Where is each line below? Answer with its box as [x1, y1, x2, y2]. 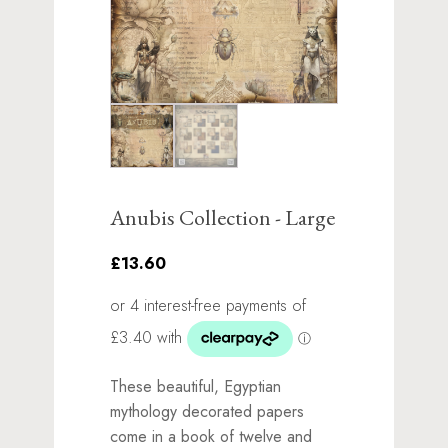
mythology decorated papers [110, 399, 305, 423]
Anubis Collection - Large [110, 202, 336, 232]
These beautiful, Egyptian [110, 374, 282, 398]
